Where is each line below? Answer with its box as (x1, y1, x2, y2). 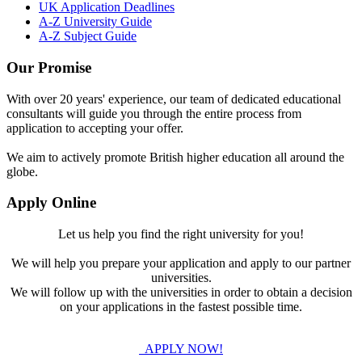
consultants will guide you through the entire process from (6, 106, 301, 120)
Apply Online (6, 194, 96, 212)
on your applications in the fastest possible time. (60, 300, 302, 314)
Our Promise (6, 58, 91, 76)
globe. (6, 164, 38, 179)
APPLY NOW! (142, 342, 223, 356)
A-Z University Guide (39, 15, 152, 29)
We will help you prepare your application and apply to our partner (11, 256, 351, 271)
